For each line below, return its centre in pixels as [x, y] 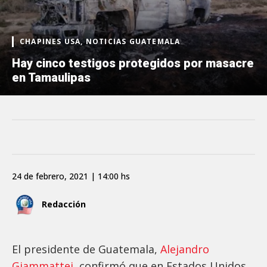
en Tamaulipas [51, 77]
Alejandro [185, 249]
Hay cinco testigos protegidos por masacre [133, 63]
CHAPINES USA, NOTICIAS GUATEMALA [100, 41]
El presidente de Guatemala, [86, 249]
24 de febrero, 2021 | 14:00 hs [71, 176]
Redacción [64, 204]
